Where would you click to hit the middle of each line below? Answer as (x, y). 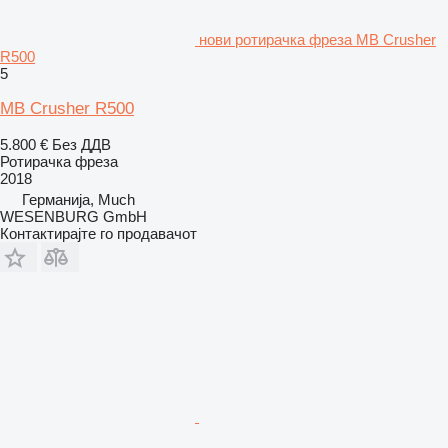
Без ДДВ (81, 144)
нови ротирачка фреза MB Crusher (317, 39)
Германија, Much (78, 199)
